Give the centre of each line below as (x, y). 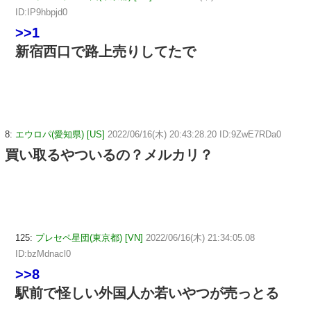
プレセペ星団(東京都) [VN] (89, 237)
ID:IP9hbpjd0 (41, 12)
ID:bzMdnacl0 (43, 253)
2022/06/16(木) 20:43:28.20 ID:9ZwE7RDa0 (194, 134)
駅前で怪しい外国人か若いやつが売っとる (147, 293)
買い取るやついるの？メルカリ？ (109, 154)
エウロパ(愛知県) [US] (60, 134)
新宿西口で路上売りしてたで (106, 51)
